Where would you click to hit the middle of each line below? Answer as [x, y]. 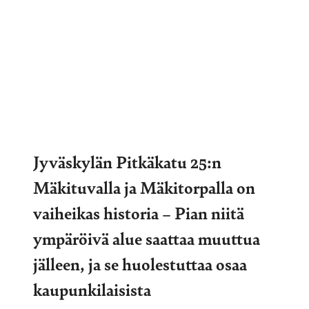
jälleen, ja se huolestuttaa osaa [140, 263]
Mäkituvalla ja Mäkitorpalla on [144, 187]
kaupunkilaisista [92, 289]
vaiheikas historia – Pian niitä [139, 212]
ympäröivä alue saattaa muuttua [147, 238]
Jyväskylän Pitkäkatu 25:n [127, 161]
